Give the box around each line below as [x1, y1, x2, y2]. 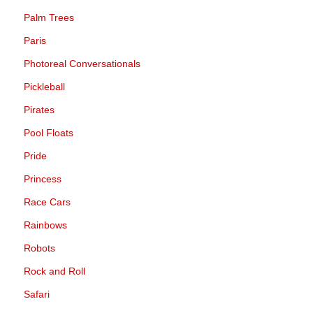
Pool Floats [24, 127, 73, 138]
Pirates [24, 104, 54, 115]
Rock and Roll [24, 265, 85, 277]
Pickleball [24, 81, 65, 92]
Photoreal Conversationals [24, 58, 140, 69]
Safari [24, 289, 50, 300]
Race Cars [24, 196, 71, 208]
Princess [24, 173, 61, 184]
